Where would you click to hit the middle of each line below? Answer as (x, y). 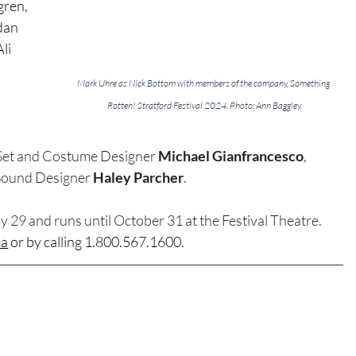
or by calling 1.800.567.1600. (97, 242)
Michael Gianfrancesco (231, 156)
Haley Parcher (139, 178)
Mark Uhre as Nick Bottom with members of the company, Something (205, 83)
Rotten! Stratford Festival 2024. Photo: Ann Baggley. (204, 106)
